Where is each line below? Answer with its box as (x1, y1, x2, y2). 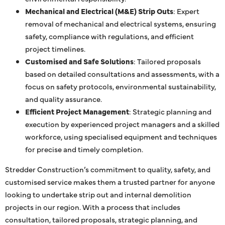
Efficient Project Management (25, 105, 129, 117)
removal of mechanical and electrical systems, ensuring (25, 18, 216, 29)
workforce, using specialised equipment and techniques (25, 131, 217, 142)
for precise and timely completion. (25, 143, 143, 154)
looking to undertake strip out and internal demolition (5, 188, 191, 199)
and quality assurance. (25, 93, 102, 104)
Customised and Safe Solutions (25, 55, 134, 66)
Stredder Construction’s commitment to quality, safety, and (5, 163, 210, 174)
